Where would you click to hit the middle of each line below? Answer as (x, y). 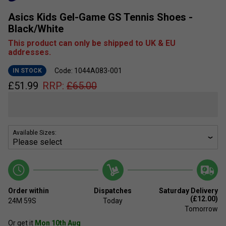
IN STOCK (27, 71)
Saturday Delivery (188, 191)
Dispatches (113, 191)
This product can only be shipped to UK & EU (92, 43)
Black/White (36, 29)
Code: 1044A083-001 (88, 71)
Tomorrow (201, 209)
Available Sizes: (35, 133)
